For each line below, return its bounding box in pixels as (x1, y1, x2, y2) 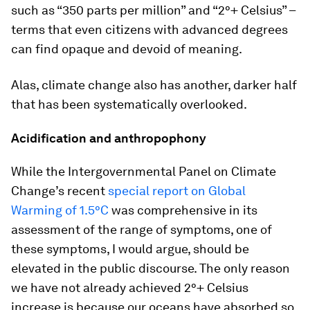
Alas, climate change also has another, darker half (11, 77, 297, 92)
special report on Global (108, 183, 246, 198)
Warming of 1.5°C (11, 203, 109, 217)
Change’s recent (11, 183, 108, 198)
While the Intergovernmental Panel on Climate (11, 164, 276, 179)
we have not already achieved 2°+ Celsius (11, 280, 248, 295)
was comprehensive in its (109, 203, 257, 217)
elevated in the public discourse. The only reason (11, 261, 290, 275)
